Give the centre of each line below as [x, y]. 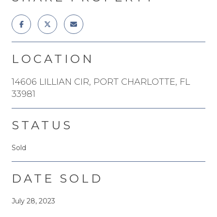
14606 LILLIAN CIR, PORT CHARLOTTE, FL [101, 82]
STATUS [42, 125]
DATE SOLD [57, 178]
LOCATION [53, 59]
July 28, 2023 [33, 201]
